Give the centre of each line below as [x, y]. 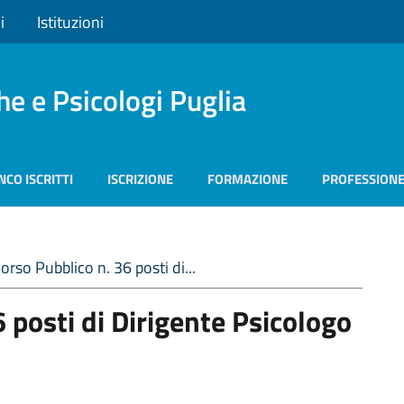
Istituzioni [70, 22]
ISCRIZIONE [140, 179]
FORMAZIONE [248, 179]
